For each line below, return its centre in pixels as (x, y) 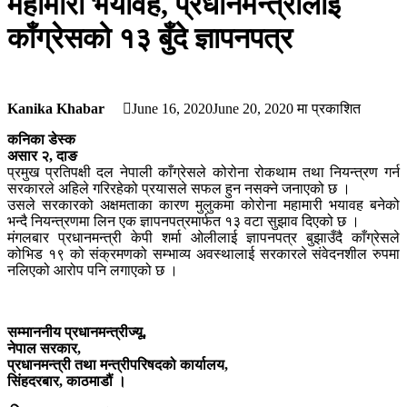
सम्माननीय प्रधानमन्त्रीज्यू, (77, 332)
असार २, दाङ (42, 156)
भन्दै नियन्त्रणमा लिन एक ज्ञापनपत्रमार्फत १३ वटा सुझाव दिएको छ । (184, 221)
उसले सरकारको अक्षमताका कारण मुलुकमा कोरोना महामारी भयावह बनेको (203, 205)
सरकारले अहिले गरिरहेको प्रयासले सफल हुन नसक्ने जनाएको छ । (179, 189)
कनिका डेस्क (41, 139)
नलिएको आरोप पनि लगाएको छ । (93, 270)
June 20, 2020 (253, 109)
